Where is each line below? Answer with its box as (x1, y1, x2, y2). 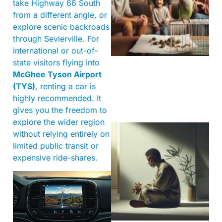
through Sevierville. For (13, 34, 99, 44)
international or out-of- (13, 46, 98, 56)
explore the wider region (13, 117, 105, 127)
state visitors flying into (13, 57, 100, 68)
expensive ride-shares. (13, 153, 98, 163)
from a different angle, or (13, 10, 107, 20)
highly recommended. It (13, 93, 101, 104)
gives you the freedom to (13, 105, 107, 115)
